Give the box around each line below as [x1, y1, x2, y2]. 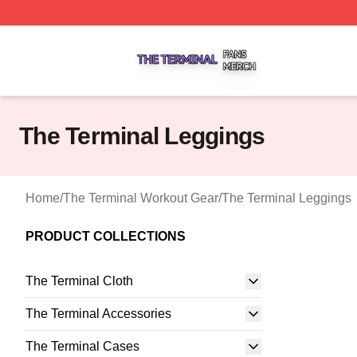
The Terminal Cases [25, 339, 139, 353]
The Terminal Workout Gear [63, 191, 218, 205]
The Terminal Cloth [25, 274, 133, 288]
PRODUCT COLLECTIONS [25, 229, 186, 243]
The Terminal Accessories [25, 307, 171, 320]
